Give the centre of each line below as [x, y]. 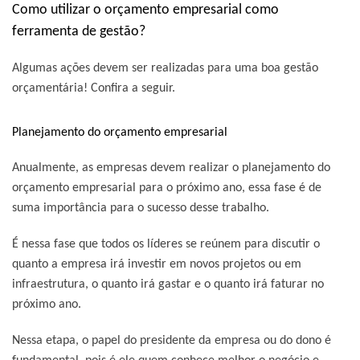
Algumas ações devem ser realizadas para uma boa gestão [165, 68]
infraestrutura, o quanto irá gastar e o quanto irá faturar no [168, 284]
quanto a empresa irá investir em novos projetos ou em [157, 264]
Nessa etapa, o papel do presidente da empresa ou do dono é [172, 340]
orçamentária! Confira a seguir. [94, 88]
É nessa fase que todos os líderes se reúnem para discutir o [166, 244]
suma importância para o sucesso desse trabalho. [141, 208]
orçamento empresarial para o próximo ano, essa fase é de [167, 188]
